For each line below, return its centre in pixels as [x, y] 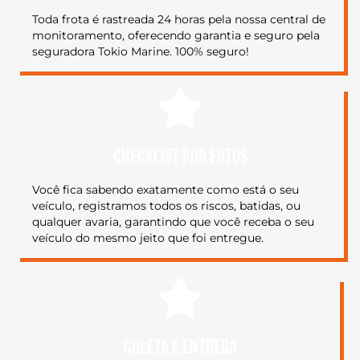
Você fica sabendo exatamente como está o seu [166, 189]
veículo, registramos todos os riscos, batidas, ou [166, 205]
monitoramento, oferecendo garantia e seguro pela [176, 35]
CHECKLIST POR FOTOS [180, 157]
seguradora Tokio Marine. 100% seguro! [141, 51]
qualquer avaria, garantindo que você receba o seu [173, 221]
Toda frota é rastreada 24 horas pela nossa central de [179, 19]
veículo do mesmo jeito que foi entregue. [148, 237]
